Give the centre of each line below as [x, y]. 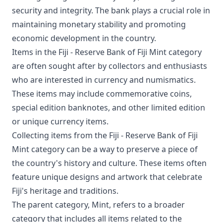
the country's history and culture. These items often [109, 163]
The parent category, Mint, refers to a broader [98, 205]
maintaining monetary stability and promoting [99, 24]
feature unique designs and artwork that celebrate [107, 177]
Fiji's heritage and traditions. [65, 191]
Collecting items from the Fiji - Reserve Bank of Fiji [105, 135]
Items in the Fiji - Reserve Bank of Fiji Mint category [107, 52]
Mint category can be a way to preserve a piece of [105, 149]
